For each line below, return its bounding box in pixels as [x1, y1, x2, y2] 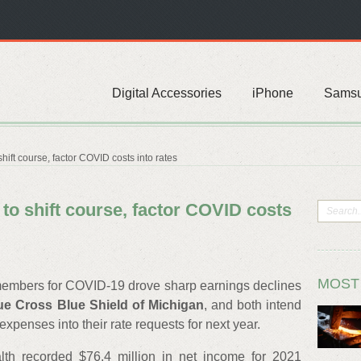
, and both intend [203, 298, 302, 312]
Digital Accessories [112, 86, 222, 100]
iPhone [252, 86, 293, 100]
